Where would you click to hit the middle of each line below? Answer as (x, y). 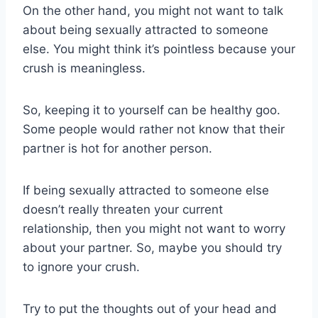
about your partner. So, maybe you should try (152, 248)
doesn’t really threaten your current (123, 210)
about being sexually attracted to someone (146, 30)
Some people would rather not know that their (154, 130)
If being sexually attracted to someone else (146, 191)
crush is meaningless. (84, 68)
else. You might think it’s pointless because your (159, 49)
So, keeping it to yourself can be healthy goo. (152, 110)
